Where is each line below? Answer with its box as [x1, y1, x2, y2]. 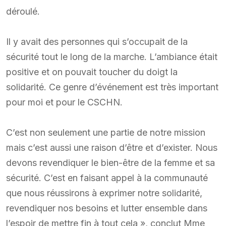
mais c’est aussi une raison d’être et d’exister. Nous [6, 142, 217, 153]
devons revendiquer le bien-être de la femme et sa [6, 157, 215, 168]
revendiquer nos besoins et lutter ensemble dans [6, 202, 207, 213]
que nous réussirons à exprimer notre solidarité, [6, 187, 202, 198]
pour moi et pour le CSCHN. [6, 96, 123, 107]
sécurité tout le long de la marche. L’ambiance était [6, 51, 217, 62]
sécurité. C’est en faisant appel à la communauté [6, 172, 208, 183]
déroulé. [6, 6, 40, 17]
